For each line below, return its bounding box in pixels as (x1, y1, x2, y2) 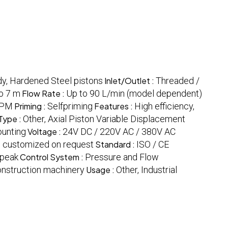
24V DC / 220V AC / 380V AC (63, 126, 176, 137)
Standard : (95, 139, 136, 150)
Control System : (20, 152, 85, 163)
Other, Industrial (116, 164, 177, 176)
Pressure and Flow (85, 152, 159, 163)
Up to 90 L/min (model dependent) (66, 88, 202, 99)
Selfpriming (47, 101, 93, 112)
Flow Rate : (22, 88, 66, 99)
